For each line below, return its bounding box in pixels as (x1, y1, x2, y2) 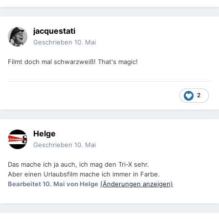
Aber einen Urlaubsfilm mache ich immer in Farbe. (8, 170, 160, 178)
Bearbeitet (8, 180, 43, 188)
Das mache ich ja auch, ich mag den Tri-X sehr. (8, 160, 149, 169)
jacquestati (33, 26, 75, 36)
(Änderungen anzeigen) (100, 180, 173, 188)
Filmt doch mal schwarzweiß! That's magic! (8, 58, 138, 66)
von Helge (66, 180, 98, 188)
